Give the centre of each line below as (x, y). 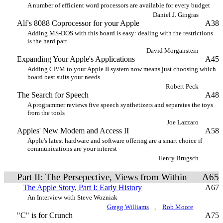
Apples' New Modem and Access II (73, 131)
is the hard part (47, 41)
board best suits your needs (64, 77)
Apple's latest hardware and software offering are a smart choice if (115, 141)
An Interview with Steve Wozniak (72, 197)
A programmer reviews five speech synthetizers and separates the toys (120, 105)
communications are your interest (72, 149)
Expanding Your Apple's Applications (76, 59)
